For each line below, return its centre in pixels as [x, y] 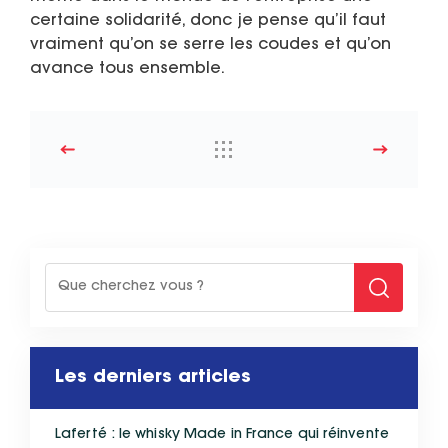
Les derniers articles [153, 378]
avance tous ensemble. [127, 69]
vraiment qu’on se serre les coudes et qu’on [210, 45]
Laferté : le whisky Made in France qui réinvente [222, 435]
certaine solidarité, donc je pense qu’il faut [208, 21]
